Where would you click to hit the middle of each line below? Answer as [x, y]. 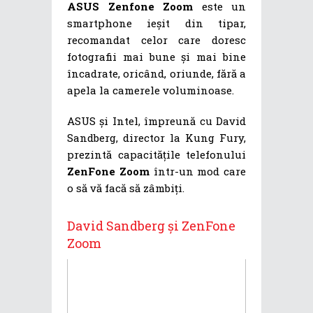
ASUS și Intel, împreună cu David [156, 121]
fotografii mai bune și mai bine [156, 57]
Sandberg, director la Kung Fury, [156, 138]
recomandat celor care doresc [156, 40]
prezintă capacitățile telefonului [156, 155]
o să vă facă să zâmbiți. [126, 188]
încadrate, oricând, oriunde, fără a [156, 74]
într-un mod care [197, 172]
